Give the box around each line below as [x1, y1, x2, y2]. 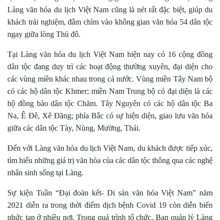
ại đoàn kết [64, 189, 102, 197]
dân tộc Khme [40, 87, 84, 96]
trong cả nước [87, 75, 132, 83]
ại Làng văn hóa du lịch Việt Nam [12, 50, 124, 59]
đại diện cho [173, 62, 213, 71]
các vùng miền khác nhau [7, 75, 87, 83]
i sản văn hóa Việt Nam [113, 189, 193, 197]
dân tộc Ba [177, 99, 213, 108]
